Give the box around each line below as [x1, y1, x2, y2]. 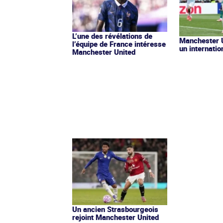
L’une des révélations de [72, 30, 152, 41]
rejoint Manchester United [72, 212, 159, 222]
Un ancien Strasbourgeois [72, 204, 158, 214]
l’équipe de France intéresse [72, 38, 166, 49]
